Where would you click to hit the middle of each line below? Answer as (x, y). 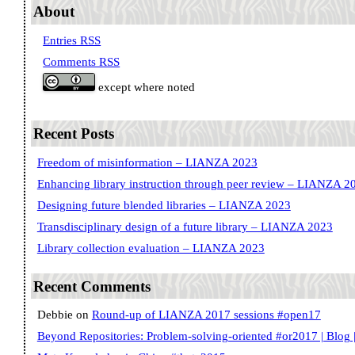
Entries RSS (72, 41)
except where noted (145, 88)
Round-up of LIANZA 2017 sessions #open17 (206, 315)
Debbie (55, 315)
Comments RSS (82, 62)
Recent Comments (92, 286)
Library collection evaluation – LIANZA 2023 (151, 248)
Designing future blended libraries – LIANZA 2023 (164, 205)
